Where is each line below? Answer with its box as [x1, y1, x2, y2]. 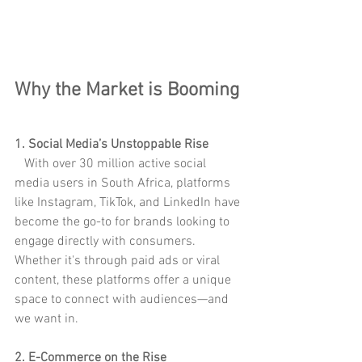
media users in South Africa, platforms [15, 175, 234, 192]
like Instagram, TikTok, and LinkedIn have [15, 194, 243, 211]
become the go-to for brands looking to [15, 213, 233, 230]
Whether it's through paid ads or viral [15, 252, 223, 269]
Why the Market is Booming [15, 78, 240, 102]
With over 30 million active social [15, 155, 24, 172]
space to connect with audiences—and [15, 291, 232, 308]
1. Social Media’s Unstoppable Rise [15, 136, 208, 153]
